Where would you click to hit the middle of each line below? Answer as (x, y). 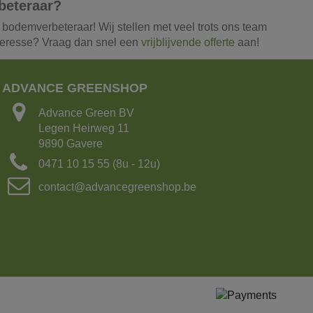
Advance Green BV (86, 113)
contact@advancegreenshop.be (117, 187)
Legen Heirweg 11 (83, 129)
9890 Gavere (70, 144)
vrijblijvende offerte (188, 42)
